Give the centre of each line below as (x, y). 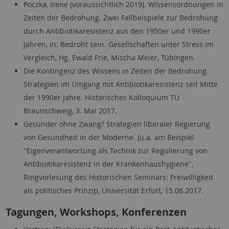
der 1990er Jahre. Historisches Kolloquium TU (101, 98)
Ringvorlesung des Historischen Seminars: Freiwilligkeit (118, 177)
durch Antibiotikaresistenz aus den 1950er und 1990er (117, 31)
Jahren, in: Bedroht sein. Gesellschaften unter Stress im (118, 44)
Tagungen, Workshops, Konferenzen (96, 212)
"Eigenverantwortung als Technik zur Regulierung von (115, 151)
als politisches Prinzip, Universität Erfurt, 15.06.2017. (113, 191)
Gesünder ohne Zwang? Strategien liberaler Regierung (117, 124)
